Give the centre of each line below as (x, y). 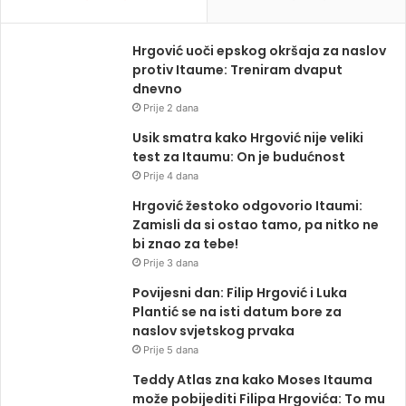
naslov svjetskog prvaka (213, 330)
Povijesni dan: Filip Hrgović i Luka (240, 292)
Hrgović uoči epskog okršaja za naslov (259, 50)
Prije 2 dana (171, 107)
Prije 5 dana (171, 349)
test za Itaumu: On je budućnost (239, 156)
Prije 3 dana (171, 262)
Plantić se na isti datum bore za (237, 311)
